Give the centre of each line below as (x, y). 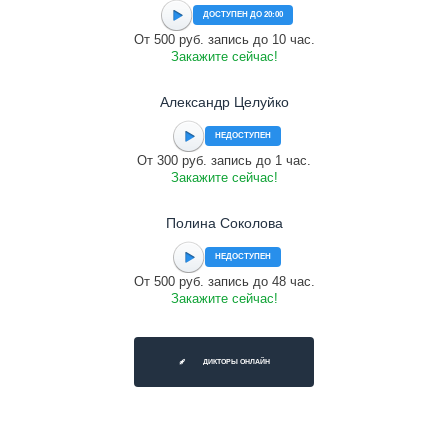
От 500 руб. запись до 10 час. (224, 39)
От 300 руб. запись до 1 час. (224, 160)
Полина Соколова (224, 223)
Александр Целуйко (224, 102)
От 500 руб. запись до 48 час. (224, 281)
